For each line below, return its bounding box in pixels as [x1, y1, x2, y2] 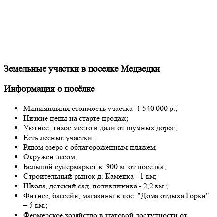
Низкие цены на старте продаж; [23, 113, 128, 123]
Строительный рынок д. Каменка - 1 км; [23, 171, 156, 181]
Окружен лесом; [23, 152, 77, 161]
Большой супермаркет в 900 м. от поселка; [23, 161, 166, 171]
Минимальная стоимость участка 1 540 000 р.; [23, 103, 177, 113]
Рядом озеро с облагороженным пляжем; [23, 142, 157, 152]
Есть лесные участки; [23, 132, 94, 142]
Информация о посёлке [4, 84, 94, 94]
